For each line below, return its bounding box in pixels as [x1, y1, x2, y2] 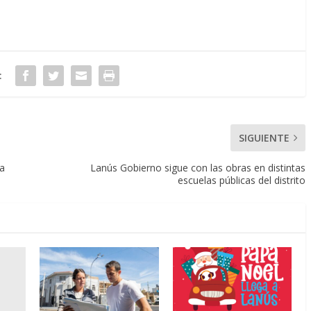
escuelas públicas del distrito [178, 174, 305, 187]
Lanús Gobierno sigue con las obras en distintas [90, 161, 305, 175]
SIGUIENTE [239, 131, 289, 145]
